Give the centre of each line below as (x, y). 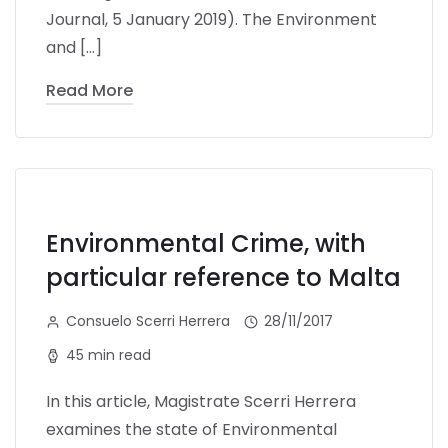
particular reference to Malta (223, 277)
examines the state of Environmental (191, 429)
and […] (74, 47)
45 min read (108, 354)
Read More (89, 90)
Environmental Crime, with (206, 243)
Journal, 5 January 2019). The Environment (211, 19)
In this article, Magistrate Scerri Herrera (201, 401)
